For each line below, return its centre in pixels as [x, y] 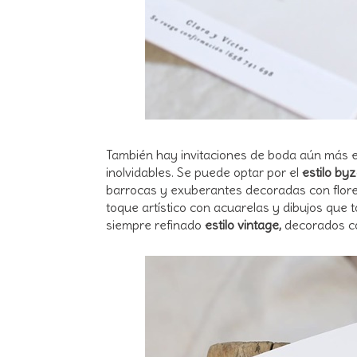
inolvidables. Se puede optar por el [204, 172]
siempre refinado [155, 224]
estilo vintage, [243, 224]
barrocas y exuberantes [174, 189]
